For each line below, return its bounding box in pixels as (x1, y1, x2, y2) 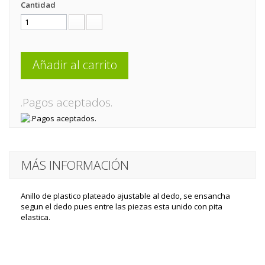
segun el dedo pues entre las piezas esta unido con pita (21, 201, 222, 212)
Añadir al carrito (32, 57, 117, 73)
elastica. (21, 212, 50, 222)
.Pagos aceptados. (21, 95, 112, 110)
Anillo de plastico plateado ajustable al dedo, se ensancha (21, 190, 230, 201)
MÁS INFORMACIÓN (21, 157, 129, 173)
